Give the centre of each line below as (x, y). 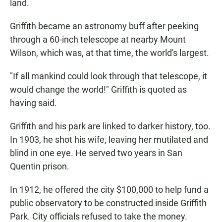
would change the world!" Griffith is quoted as (98, 89)
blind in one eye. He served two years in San (96, 153)
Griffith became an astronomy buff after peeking (104, 26)
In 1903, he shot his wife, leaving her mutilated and (109, 139)
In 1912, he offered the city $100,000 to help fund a (109, 190)
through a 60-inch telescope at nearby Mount (98, 39)
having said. (33, 103)
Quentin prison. (40, 166)
